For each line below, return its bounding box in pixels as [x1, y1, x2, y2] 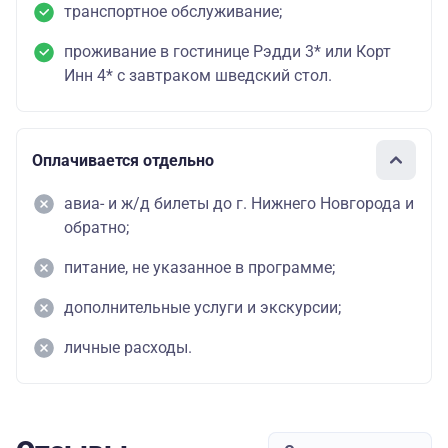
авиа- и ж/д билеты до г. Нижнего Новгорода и [64, 194, 414, 214]
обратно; [64, 218, 129, 238]
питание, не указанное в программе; [64, 258, 335, 278]
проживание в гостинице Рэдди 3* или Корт [64, 42, 391, 62]
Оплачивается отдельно [32, 150, 214, 170]
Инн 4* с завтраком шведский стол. [64, 66, 332, 86]
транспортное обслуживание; [64, 2, 282, 22]
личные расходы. [64, 338, 192, 358]
